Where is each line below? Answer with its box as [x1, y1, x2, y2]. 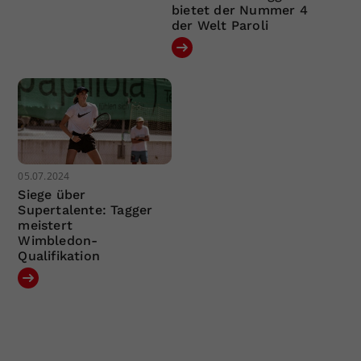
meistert [18, 218, 73, 234]
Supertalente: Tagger [18, 202, 153, 218]
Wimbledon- [18, 233, 98, 249]
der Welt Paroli [171, 17, 268, 33]
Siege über [18, 187, 86, 203]
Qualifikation [18, 248, 101, 264]
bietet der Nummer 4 [171, 2, 308, 18]
